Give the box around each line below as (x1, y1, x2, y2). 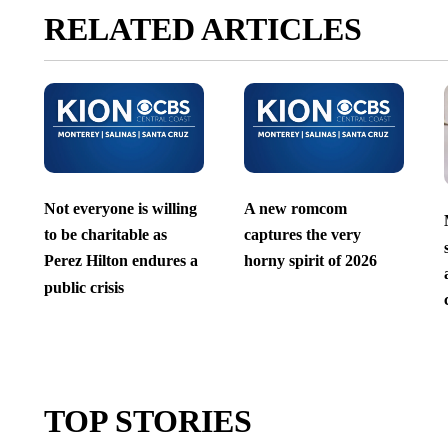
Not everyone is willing (43, 199, 197, 217)
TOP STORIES (43, 403, 252, 440)
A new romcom (243, 199, 347, 217)
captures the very (243, 225, 361, 243)
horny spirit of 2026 (243, 252, 377, 270)
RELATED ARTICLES (43, 11, 362, 48)
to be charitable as (43, 225, 167, 243)
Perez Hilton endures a (43, 252, 198, 270)
